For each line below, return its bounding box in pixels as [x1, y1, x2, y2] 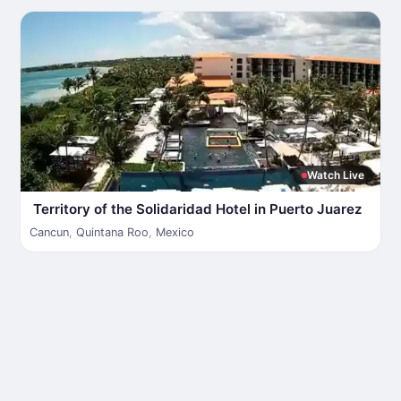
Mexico [156, 226, 194, 239]
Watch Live [307, 168, 364, 182]
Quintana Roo [76, 226, 149, 239]
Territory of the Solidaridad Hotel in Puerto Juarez [33, 200, 363, 218]
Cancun [30, 226, 69, 239]
